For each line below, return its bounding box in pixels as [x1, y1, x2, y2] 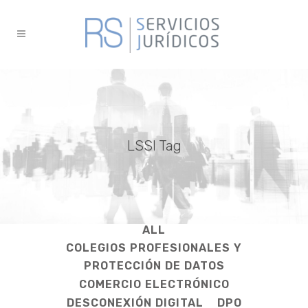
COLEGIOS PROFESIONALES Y [66, 241, 242, 254]
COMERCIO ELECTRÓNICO [78, 277, 230, 291]
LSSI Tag [126, 137, 181, 154]
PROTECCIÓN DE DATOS [83, 258, 225, 272]
